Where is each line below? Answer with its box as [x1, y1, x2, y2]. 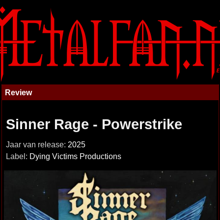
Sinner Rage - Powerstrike [5, 116, 182, 132]
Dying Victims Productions [29, 152, 121, 161]
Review [4, 88, 32, 97]
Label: [5, 152, 29, 161]
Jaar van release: [5, 140, 68, 149]
